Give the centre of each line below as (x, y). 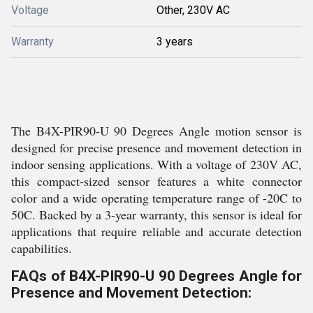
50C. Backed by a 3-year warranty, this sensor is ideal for (156, 214)
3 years (175, 42)
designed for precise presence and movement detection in (156, 147)
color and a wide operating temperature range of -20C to (156, 198)
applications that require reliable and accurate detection (156, 231)
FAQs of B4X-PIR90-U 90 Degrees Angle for (156, 276)
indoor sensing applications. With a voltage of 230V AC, (156, 164)
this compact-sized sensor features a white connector (156, 181)
